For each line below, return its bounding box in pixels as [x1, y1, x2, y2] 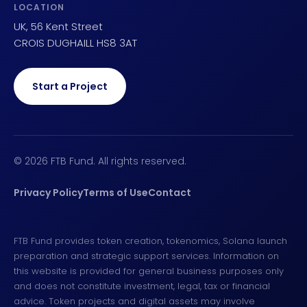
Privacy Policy [14, 186, 83, 200]
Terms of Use [83, 186, 148, 200]
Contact [148, 186, 191, 200]
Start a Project [32, 79, 108, 94]
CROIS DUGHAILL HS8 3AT [14, 36, 137, 51]
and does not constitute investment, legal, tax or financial [14, 280, 270, 293]
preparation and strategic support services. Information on [14, 249, 279, 263]
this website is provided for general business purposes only [14, 265, 284, 278]
